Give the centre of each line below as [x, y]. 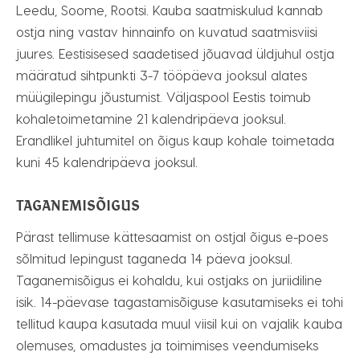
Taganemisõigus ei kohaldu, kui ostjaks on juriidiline [169, 280]
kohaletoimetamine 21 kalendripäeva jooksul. [151, 119]
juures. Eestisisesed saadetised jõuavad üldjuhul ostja [175, 53]
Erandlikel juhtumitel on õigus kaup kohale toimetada [175, 140]
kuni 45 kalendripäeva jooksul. [107, 162]
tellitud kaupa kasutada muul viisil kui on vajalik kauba [179, 323]
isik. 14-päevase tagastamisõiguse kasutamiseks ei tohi [180, 302]
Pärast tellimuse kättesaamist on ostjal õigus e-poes [172, 237]
